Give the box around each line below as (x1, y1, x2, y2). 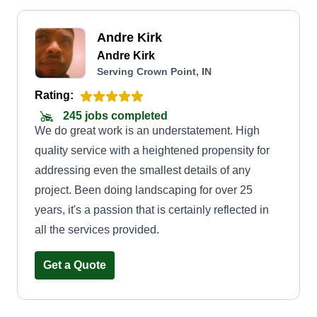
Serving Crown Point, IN (97, 66, 212, 77)
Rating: (35, 89, 74, 101)
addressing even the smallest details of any (35, 164, 250, 176)
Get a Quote (43, 259, 106, 271)
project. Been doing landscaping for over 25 (35, 184, 253, 196)
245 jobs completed (60, 110, 168, 122)
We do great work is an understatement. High (35, 125, 260, 137)
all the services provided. (35, 224, 159, 236)
